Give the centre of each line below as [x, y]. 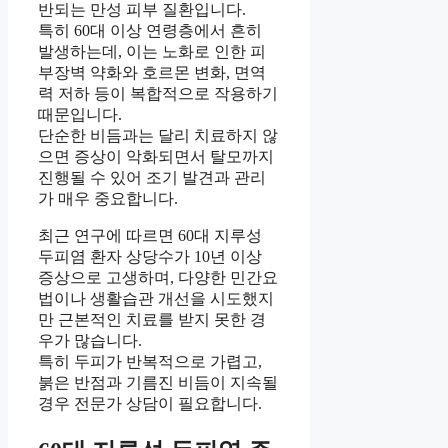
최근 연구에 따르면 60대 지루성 [150, 236]
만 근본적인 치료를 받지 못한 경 [152, 320]
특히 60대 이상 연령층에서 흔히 [150, 31]
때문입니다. [80, 115]
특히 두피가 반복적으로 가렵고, [150, 362]
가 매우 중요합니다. [108, 199]
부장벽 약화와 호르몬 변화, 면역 [152, 73]
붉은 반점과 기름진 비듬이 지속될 [158, 383]
